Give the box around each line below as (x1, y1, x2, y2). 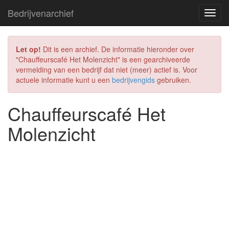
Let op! (16, 44, 41, 54)
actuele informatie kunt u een (16, 75, 112, 85)
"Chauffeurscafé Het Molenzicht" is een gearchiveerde (16, 54, 190, 64)
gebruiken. (155, 75, 191, 85)
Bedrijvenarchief (8, 6, 74, 19)
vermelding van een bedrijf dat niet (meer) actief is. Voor (16, 64, 197, 75)
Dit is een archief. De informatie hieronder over (41, 44, 194, 54)
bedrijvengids (112, 75, 155, 85)
